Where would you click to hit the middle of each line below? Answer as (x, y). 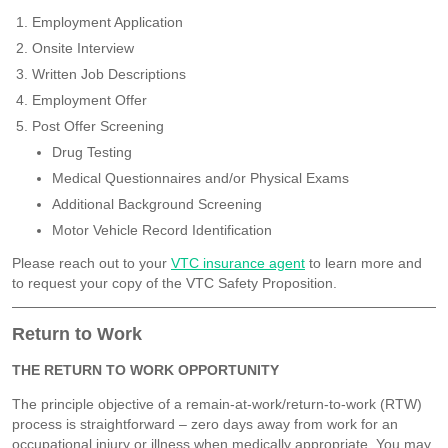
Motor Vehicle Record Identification (162, 229)
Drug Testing (92, 151)
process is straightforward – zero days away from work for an (205, 423)
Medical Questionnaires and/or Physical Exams (200, 177)
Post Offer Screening (98, 125)
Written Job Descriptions (109, 73)
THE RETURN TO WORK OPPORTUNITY (145, 369)
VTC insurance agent (238, 262)
